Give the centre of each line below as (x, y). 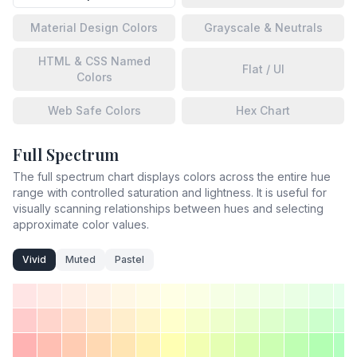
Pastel (129, 259)
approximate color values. (81, 224)
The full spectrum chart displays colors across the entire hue (172, 177)
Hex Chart (263, 110)
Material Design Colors (94, 27)
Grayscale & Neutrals (263, 27)
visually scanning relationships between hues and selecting (168, 208)
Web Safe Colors (94, 110)
